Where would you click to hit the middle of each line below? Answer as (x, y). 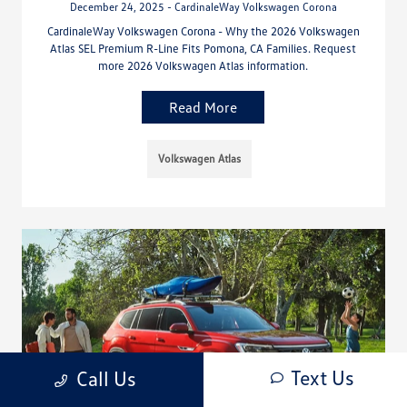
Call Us (106, 378)
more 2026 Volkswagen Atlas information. (203, 65)
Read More (203, 107)
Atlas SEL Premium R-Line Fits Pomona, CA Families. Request (203, 48)
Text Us (322, 377)
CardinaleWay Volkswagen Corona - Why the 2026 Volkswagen (203, 30)
